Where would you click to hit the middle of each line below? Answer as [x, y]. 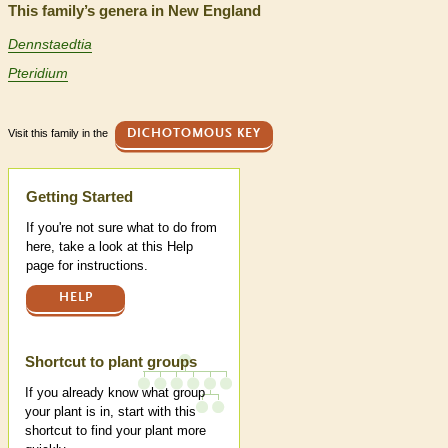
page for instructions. [87, 266]
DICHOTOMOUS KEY [194, 134]
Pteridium [38, 73]
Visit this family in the [59, 133]
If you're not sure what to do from [121, 228]
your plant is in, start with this [110, 411]
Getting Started [79, 197]
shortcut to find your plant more [115, 430]
